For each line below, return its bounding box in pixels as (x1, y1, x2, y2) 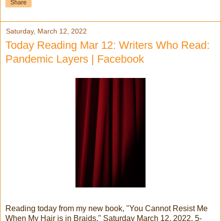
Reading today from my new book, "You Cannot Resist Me (5, 204, 208, 213)
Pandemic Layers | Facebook (5, 53, 144, 66)
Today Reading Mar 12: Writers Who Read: (5, 39, 210, 52)
